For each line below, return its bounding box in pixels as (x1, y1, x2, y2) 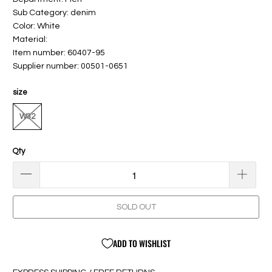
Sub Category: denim (13, 8, 97, 17)
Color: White (13, 21, 61, 30)
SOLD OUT (116, 203, 156, 212)
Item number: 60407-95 (13, 48, 106, 57)
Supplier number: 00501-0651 (13, 61, 129, 70)
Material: (13, 35, 48, 44)
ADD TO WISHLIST (112, 237, 171, 250)
